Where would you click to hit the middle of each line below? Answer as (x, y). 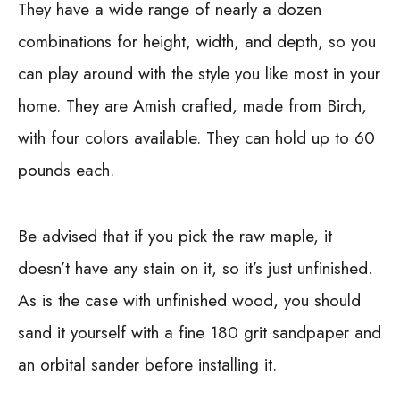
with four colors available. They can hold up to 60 (196, 137)
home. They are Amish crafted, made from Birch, (192, 105)
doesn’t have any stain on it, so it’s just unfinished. (195, 268)
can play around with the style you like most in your (199, 73)
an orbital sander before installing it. (147, 364)
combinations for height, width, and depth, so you (197, 41)
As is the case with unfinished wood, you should (189, 300)
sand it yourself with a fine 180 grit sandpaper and (200, 332)
